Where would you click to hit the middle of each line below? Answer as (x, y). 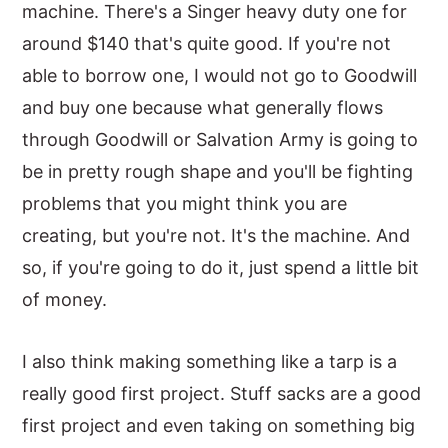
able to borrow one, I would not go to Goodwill (220, 75)
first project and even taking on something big (219, 425)
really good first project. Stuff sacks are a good (222, 393)
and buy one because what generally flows (203, 107)
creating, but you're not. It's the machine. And (216, 235)
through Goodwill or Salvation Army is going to (220, 139)
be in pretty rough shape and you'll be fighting (218, 171)
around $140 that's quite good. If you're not (207, 43)
